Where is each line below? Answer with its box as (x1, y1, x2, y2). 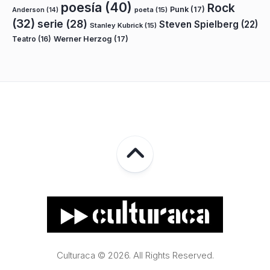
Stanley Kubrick (90, 21, 143, 30)
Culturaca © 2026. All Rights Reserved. (56, 250, 214, 261)
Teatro (12, 34, 36, 43)
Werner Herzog (54, 34, 112, 43)
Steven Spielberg (159, 19, 239, 30)
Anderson (12, 6, 45, 14)
